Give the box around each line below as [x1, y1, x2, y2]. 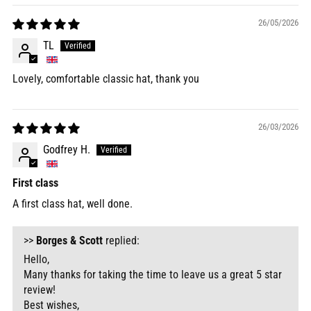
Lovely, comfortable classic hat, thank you [12, 72, 199, 86]
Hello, [24, 253, 49, 267]
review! [24, 283, 56, 297]
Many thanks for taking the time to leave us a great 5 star [24, 268, 282, 282]
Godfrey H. [43, 143, 90, 157]
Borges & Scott [36, 234, 103, 248]
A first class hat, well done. [12, 197, 133, 211]
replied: [103, 234, 140, 248]
